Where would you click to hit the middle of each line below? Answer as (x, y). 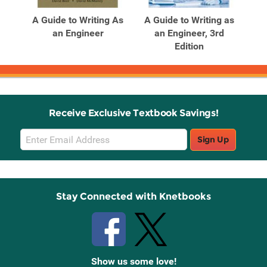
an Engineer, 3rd (189, 33)
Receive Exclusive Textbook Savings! (133, 113)
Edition (189, 46)
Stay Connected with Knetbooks (133, 197)
